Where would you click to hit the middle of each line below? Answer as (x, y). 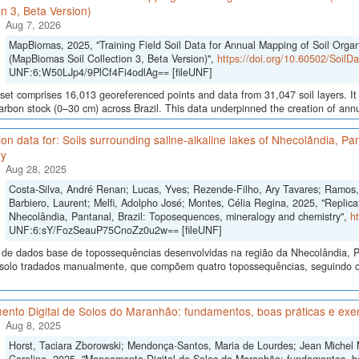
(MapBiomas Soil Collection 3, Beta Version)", (113, 59)
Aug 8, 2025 (33, 326)
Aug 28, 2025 (36, 169)
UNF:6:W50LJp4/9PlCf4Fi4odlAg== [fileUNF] (110, 73)
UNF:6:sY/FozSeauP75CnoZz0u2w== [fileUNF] (115, 230)
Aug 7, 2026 (33, 25)
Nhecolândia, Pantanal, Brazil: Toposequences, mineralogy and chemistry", (179, 217)
